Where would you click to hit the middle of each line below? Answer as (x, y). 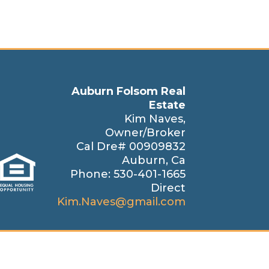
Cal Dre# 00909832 (131, 147)
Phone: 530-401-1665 (128, 174)
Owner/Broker (145, 133)
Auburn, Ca (153, 161)
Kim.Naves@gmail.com (121, 202)
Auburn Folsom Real (128, 92)
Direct (168, 188)
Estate (167, 105)
